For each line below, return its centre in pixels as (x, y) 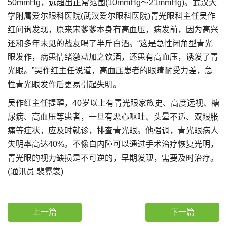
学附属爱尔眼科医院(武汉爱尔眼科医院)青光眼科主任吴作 (111, 16)
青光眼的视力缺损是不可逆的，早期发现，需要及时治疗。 (113, 158)
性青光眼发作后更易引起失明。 (64, 84)
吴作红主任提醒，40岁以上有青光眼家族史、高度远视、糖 (113, 103)
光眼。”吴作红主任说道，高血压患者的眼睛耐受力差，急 (110, 71)
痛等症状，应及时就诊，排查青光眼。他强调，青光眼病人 (113, 130)
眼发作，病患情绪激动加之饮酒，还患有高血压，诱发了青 (113, 57)
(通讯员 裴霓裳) (35, 172)
